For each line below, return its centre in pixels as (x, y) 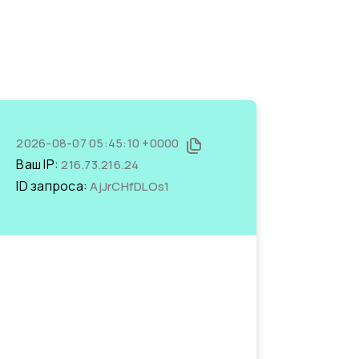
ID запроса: (53, 186)
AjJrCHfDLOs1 (130, 186)
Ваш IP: (39, 164)
